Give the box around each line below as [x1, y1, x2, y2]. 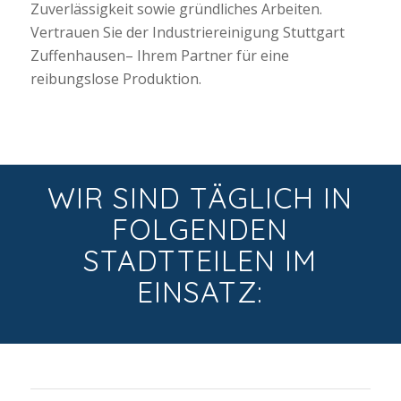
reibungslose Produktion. [30, 68, 201, 89]
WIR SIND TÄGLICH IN [47, 180, 354, 217]
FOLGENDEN [112, 211, 289, 248]
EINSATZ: [137, 274, 264, 311]
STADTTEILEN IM [83, 243, 318, 279]
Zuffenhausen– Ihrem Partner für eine [30, 45, 289, 65]
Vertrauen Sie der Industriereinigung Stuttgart [30, 21, 345, 42]
